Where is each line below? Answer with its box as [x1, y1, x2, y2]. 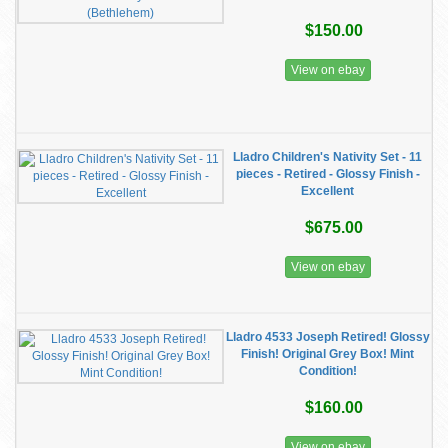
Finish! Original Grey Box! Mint [241, 347, 414, 361]
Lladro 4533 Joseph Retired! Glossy [225, 330, 430, 344]
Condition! [298, 364, 357, 378]
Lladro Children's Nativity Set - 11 [233, 150, 422, 164]
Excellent [301, 184, 354, 198]
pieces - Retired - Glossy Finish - [235, 167, 420, 181]
